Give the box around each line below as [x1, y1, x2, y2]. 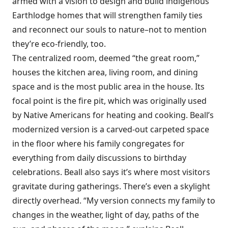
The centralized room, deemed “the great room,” [12, 52, 199, 64]
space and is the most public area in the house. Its [12, 81, 205, 92]
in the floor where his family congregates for [12, 138, 185, 149]
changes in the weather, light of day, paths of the [12, 209, 199, 220]
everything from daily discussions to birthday [12, 152, 186, 163]
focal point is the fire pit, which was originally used [12, 95, 207, 106]
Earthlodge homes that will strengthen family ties [12, 10, 203, 21]
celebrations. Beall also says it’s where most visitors [12, 166, 210, 178]
